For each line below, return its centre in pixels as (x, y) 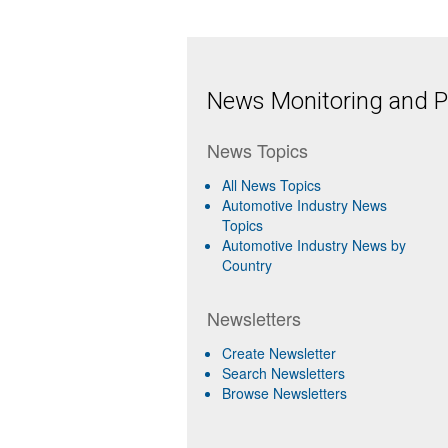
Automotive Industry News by (314, 244)
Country (247, 264)
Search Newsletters (283, 372)
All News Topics (271, 184)
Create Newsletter (279, 352)
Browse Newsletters (284, 392)
